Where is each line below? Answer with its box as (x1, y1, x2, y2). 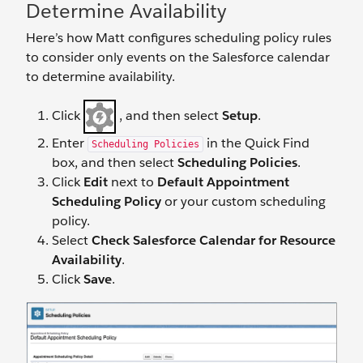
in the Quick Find (203, 135, 310, 152)
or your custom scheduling (161, 193, 326, 210)
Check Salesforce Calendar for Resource (92, 232, 335, 249)
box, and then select (52, 154, 177, 171)
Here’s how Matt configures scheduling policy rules (26, 29, 331, 46)
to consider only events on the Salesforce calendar (26, 49, 330, 66)
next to (108, 173, 157, 190)
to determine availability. (26, 68, 175, 85)
